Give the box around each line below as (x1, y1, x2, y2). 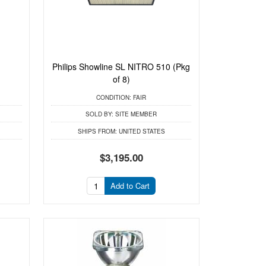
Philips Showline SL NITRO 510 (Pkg (52, 61, 191, 73)
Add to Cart (110, 180, 150, 192)
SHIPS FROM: (77, 126, 117, 135)
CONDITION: (96, 93, 132, 102)
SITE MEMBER (113, 110, 157, 119)
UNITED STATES (116, 126, 165, 135)
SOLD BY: (85, 110, 114, 119)
